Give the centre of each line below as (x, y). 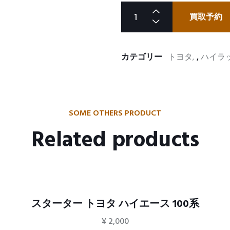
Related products (115, 140)
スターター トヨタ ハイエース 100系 (115, 204)
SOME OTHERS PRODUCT (115, 113)
